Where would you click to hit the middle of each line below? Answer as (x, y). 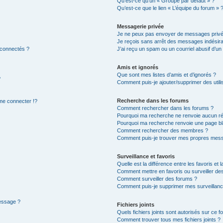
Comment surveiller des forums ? (157, 179)
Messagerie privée (141, 26)
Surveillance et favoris (146, 156)
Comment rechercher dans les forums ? (166, 108)
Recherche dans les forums (153, 101)
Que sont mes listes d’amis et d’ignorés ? (167, 75)
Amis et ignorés (138, 67)
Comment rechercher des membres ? (163, 130)
